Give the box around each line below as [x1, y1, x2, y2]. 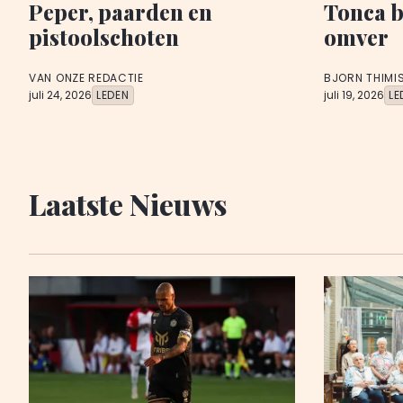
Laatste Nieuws [29, 184, 227, 224]
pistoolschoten [29, 22, 179, 51]
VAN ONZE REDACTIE [29, 69, 144, 85]
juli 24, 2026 [29, 86, 92, 103]
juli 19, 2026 [324, 86, 384, 103]
